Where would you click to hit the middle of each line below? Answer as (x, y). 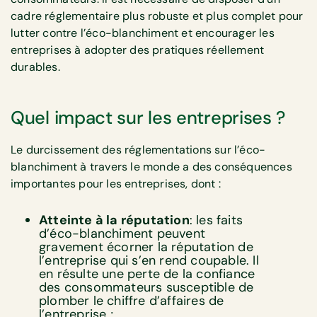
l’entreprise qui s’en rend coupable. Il (149, 260)
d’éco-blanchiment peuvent (122, 233)
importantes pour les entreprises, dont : (117, 183)
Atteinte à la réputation (114, 220)
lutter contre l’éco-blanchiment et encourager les (143, 33)
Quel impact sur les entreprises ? (148, 117)
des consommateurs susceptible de (146, 287)
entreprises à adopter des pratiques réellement (138, 50)
